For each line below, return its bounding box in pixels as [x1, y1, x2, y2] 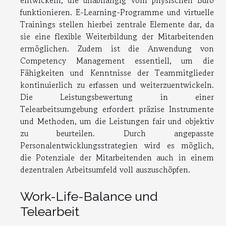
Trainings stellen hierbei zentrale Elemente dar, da [20, 18, 214, 31]
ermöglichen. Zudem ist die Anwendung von [20, 42, 214, 55]
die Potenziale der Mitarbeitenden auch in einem [20, 151, 214, 164]
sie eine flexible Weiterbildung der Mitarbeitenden [20, 30, 214, 43]
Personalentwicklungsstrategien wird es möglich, [20, 139, 214, 152]
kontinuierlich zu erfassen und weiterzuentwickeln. [20, 79, 214, 91]
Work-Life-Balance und [20, 188, 158, 204]
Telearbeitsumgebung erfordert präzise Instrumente [20, 103, 214, 116]
